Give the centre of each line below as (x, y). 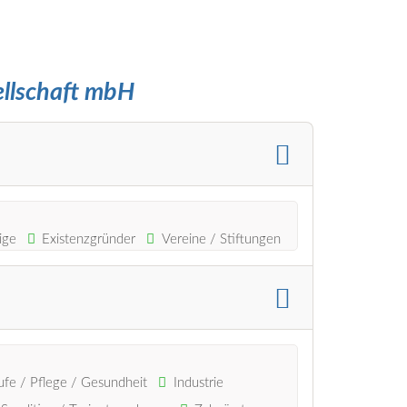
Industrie (198, 382)
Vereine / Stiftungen (222, 239)
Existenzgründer (89, 239)
